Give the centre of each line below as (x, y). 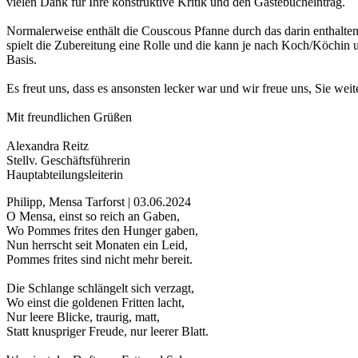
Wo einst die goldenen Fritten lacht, (95, 303)
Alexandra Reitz (48, 146)
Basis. (22, 60)
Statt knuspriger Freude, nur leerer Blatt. (107, 332)
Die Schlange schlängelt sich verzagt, (100, 288)
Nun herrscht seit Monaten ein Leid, (97, 245)
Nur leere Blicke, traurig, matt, (83, 317)
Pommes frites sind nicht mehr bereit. (99, 260)
